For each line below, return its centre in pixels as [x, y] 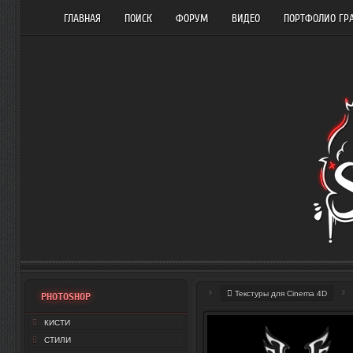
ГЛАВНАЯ [82, 19]
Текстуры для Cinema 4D [281, 294]
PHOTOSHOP [66, 297]
